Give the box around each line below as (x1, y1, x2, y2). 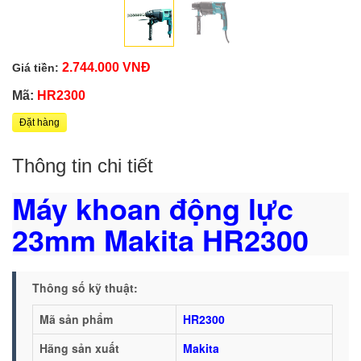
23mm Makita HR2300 (12, 218, 309, 260)
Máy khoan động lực (12, 186, 293, 229)
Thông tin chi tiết (12, 154, 153, 176)
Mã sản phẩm (39, 310, 113, 327)
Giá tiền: (12, 60, 59, 74)
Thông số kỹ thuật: (32, 279, 138, 296)
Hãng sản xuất (39, 339, 119, 356)
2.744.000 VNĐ (59, 60, 151, 74)
